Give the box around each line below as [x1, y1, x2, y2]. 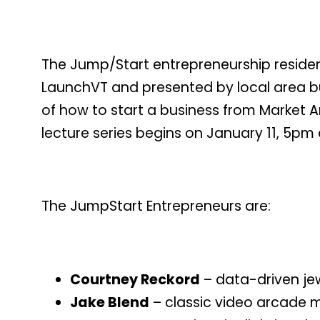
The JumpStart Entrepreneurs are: [41, 196, 271, 216]
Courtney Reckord [70, 269, 200, 289]
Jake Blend [70, 292, 149, 312]
